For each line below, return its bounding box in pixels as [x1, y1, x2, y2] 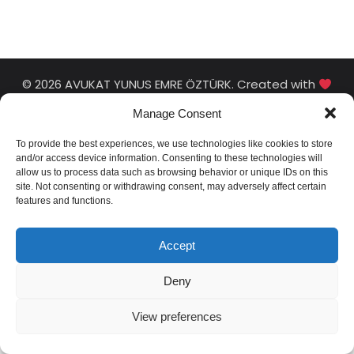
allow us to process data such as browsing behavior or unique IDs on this [16, 167, 328, 178]
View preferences [132, 309, 222, 323]
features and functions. [16, 195, 113, 206]
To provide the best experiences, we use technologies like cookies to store [16, 138, 333, 149]
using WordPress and [96, 96, 223, 112]
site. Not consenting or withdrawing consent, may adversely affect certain [16, 181, 326, 192]
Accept [159, 238, 195, 252]
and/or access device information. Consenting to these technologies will [16, 153, 322, 164]
